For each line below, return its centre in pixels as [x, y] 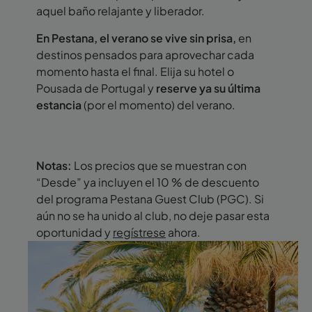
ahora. [183, 233]
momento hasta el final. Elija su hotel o [135, 72]
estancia [59, 105]
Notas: [54, 166]
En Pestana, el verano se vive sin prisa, [136, 38]
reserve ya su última [208, 88]
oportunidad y [75, 233]
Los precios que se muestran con [159, 166]
